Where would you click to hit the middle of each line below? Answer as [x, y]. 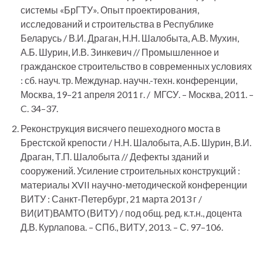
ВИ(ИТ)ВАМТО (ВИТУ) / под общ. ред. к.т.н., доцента [131, 213]
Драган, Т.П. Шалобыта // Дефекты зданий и [115, 156]
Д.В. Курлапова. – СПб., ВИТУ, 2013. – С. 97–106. [122, 227]
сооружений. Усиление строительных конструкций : [130, 171]
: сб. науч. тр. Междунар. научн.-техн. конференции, [129, 80]
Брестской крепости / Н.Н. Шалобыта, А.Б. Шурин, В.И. [136, 142]
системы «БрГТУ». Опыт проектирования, [110, 10]
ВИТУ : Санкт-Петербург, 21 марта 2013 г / [111, 199]
